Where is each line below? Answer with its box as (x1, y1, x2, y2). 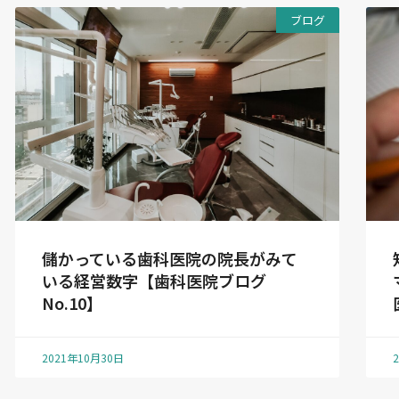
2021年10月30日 (42, 349, 125, 365)
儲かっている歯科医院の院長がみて (42, 246, 298, 270)
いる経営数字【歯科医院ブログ (42, 268, 267, 292)
